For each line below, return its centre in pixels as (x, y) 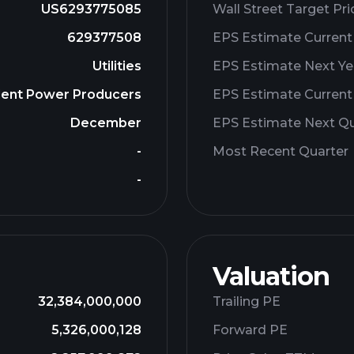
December (106, 123)
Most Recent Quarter (281, 151)
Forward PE (250, 330)
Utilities (117, 66)
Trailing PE (247, 301)
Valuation (271, 276)
